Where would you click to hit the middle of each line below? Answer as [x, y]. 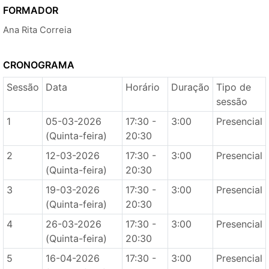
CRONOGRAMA [39, 65]
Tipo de [233, 87]
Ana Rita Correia [37, 30]
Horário [142, 87]
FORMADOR [31, 10]
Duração [190, 87]
